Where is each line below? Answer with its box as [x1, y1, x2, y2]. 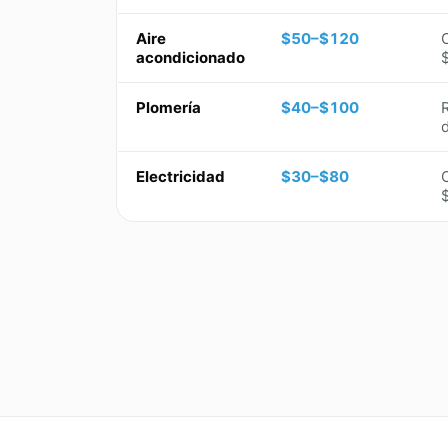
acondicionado [136, 48, 245, 68]
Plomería [136, 98, 201, 118]
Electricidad [136, 167, 225, 187]
